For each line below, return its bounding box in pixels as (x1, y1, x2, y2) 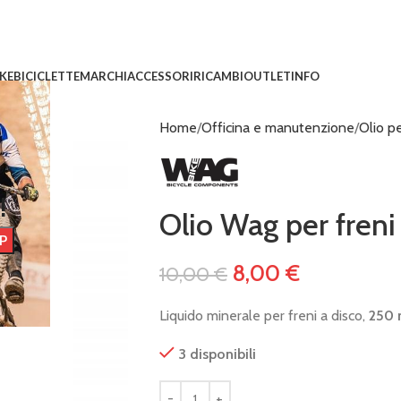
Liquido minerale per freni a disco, (158, 306, 369, 324)
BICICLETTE (13, 68, 80, 83)
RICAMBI (192, 68, 243, 83)
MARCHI (79, 68, 127, 83)
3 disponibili (177, 345, 256, 363)
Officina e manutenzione (200, 119, 354, 136)
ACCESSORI (126, 68, 193, 83)
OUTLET (243, 68, 291, 83)
